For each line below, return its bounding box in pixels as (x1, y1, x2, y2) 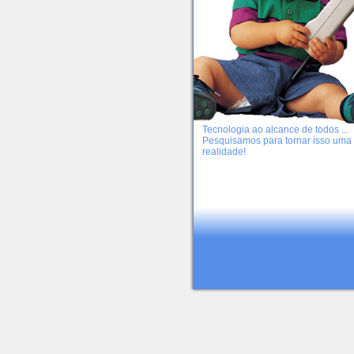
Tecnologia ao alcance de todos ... (202, 124, 349, 135)
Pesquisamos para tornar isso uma (202, 135, 352, 146)
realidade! (202, 146, 247, 157)
